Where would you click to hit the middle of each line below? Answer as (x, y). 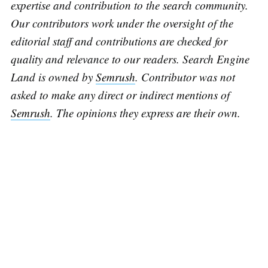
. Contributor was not (185, 77)
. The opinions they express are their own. (145, 113)
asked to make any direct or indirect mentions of (120, 95)
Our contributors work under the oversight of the (122, 23)
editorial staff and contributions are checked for (119, 41)
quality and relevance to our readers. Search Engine (130, 59)
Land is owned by (53, 77)
